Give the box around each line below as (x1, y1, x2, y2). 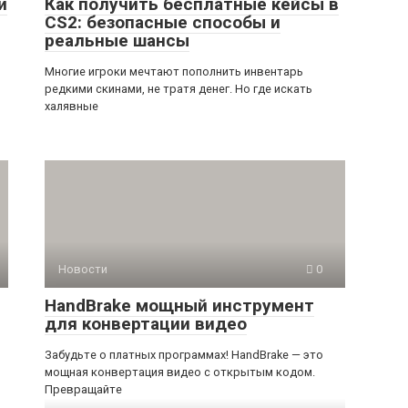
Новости (58, 261, 107, 276)
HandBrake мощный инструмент (45, 294, 314, 316)
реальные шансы (45, 29, 189, 51)
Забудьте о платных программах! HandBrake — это (45, 347, 323, 362)
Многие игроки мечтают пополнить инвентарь (45, 64, 303, 78)
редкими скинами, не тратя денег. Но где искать (45, 81, 312, 96)
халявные (45, 98, 98, 113)
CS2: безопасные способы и (45, 11, 280, 33)
